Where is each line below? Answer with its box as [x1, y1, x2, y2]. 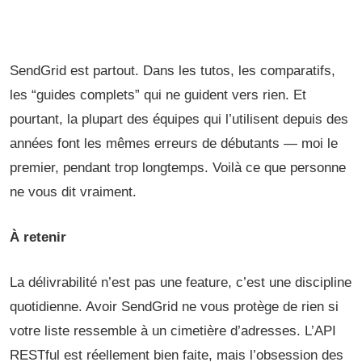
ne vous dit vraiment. [10, 184, 137, 200]
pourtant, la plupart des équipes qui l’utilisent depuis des [10, 112, 348, 127]
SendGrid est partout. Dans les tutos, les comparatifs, [10, 63, 335, 78]
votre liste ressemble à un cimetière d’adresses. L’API [10, 323, 336, 339]
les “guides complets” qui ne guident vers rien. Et [10, 87, 306, 103]
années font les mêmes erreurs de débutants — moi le [10, 136, 338, 151]
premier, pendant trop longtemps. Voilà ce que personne [10, 160, 346, 175]
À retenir [10, 229, 66, 245]
